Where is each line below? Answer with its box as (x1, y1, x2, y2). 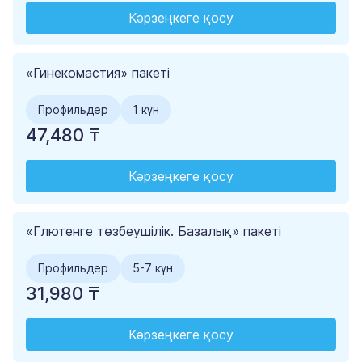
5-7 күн (133, 261, 173, 276)
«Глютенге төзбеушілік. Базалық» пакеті (26, 223, 281, 240)
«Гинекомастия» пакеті (26, 65, 170, 82)
